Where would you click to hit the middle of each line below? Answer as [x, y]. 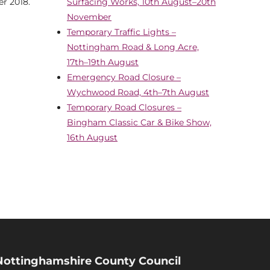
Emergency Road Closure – [124, 77]
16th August [92, 137]
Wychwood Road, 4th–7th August [138, 92]
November [89, 17]
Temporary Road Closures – [124, 107]
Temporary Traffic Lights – [121, 32]
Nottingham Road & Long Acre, [133, 47]
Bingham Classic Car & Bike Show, [139, 122]
